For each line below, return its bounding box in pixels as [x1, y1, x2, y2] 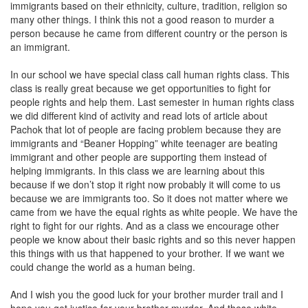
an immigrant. [10, 40, 70, 54]
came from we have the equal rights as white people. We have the [10, 205, 298, 219]
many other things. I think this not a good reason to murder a [10, 12, 274, 26]
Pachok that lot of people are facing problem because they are [10, 122, 281, 136]
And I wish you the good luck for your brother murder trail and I [10, 287, 283, 301]
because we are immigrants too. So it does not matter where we [10, 191, 288, 205]
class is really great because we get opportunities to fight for [10, 81, 271, 95]
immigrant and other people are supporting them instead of [10, 150, 267, 164]
